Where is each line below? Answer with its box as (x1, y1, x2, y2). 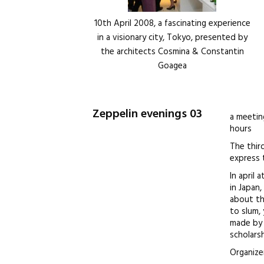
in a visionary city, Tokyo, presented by (97, 31, 247, 45)
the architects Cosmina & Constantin (100, 45, 244, 59)
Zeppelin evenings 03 (93, 105, 202, 124)
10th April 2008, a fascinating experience (94, 16, 250, 31)
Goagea (157, 59, 187, 73)
